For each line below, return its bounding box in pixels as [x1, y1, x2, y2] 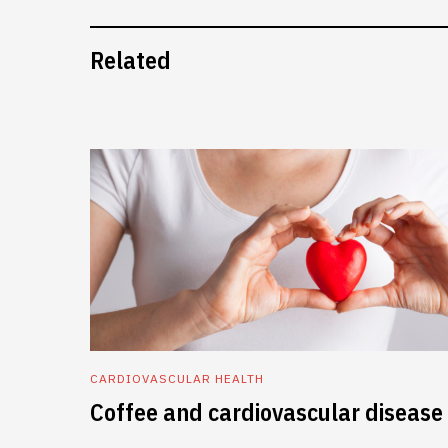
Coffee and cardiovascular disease [90, 396, 443, 429]
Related [90, 44, 171, 77]
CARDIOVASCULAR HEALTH [90, 371, 264, 387]
